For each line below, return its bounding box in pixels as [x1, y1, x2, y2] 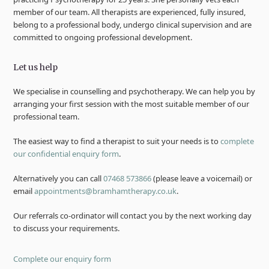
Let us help [13, 62, 58, 73]
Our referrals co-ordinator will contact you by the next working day [13, 210, 252, 222]
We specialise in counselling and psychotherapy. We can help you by [13, 86, 256, 97]
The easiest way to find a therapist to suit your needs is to [13, 136, 221, 147]
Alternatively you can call [13, 173, 104, 184]
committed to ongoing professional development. [13, 32, 193, 43]
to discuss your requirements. [13, 223, 120, 234]
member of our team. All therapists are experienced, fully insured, [13, 7, 246, 18]
